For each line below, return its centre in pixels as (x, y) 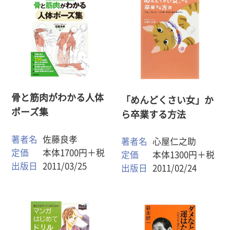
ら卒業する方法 (154, 114)
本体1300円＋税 (183, 155)
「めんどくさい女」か (168, 100)
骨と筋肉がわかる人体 (58, 98)
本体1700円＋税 (74, 153)
